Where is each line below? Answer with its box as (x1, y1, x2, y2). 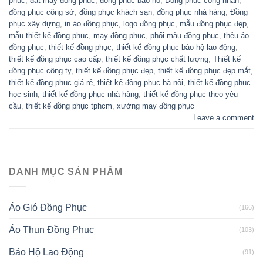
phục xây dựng (9, 19, 60, 28)
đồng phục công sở (9, 7, 75, 16)
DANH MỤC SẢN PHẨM (9, 167, 123, 177)
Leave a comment (193, 113, 254, 122)
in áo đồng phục (65, 19, 119, 28)
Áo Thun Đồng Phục (9, 224, 94, 235)
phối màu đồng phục (150, 31, 219, 40)
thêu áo (224, 31, 249, 40)
